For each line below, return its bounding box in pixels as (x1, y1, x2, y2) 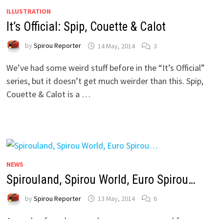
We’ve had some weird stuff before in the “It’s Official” (6, 62, 205, 74)
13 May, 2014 (97, 194, 135, 203)
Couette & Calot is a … (6, 88, 90, 100)
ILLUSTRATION (6, 7, 51, 16)
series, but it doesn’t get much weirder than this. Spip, (6, 75, 203, 87)
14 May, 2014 (97, 41, 135, 50)
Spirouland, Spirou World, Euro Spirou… (6, 172, 196, 187)
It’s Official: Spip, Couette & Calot (6, 20, 166, 34)
